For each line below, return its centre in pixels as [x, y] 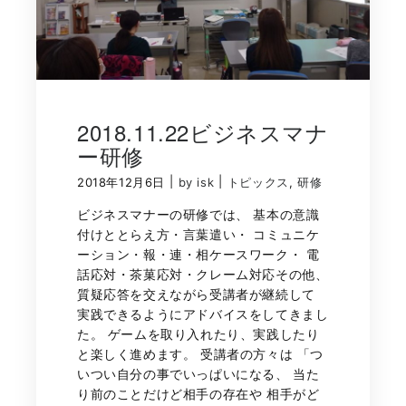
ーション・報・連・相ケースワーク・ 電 [198, 255]
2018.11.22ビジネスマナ [203, 132]
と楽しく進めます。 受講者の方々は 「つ [201, 354]
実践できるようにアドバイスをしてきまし [203, 314]
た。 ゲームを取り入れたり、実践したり [198, 334]
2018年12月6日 [121, 183]
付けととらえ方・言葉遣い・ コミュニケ [198, 235]
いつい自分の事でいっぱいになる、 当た [198, 374]
